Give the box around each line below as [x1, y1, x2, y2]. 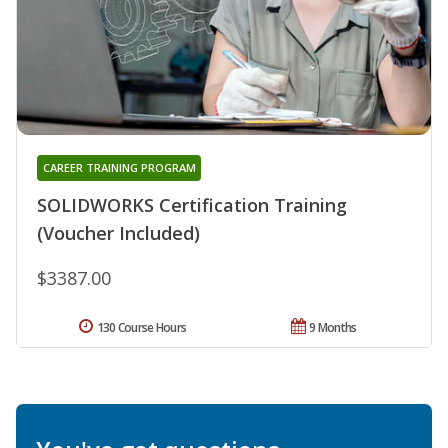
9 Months [309, 319, 357, 337]
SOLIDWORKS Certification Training [37, 193, 347, 218]
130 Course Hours [96, 319, 187, 337]
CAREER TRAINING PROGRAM [42, 160, 196, 176]
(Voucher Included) [37, 221, 200, 246]
